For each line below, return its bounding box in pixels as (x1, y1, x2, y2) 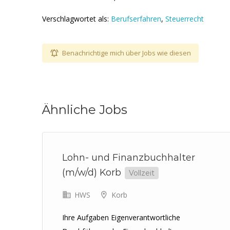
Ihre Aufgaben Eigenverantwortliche (62, 213, 180, 222)
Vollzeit (129, 168, 155, 178)
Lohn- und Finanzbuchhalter (62, 152, 195, 163)
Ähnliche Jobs (42, 102, 127, 117)
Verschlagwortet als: (42, 14, 111, 24)
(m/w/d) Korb (62, 167, 124, 178)
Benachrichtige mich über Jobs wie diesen (62, 48, 191, 57)
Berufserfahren (111, 14, 161, 24)
